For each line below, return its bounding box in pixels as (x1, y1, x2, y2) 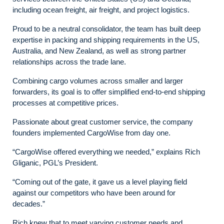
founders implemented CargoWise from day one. (12, 128, 172, 137)
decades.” (12, 199, 47, 208)
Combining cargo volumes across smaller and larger (12, 76, 183, 85)
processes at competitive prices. (12, 98, 122, 107)
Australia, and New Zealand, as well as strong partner (12, 46, 186, 55)
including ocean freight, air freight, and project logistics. (12, 5, 193, 14)
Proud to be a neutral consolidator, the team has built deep (12, 24, 200, 33)
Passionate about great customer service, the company (12, 117, 193, 126)
